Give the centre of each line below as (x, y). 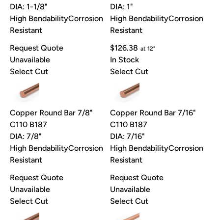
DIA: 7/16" (127, 137)
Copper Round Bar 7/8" (51, 113)
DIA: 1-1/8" (29, 7)
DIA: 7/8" (26, 137)
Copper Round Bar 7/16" (153, 113)
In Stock (124, 60)
